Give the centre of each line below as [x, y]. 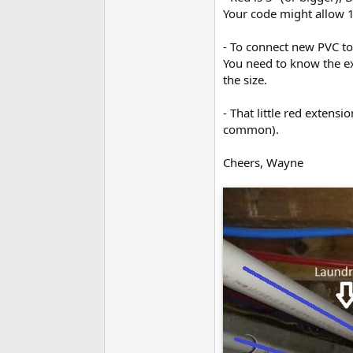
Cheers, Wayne [263, 163]
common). [251, 130]
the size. [245, 80]
